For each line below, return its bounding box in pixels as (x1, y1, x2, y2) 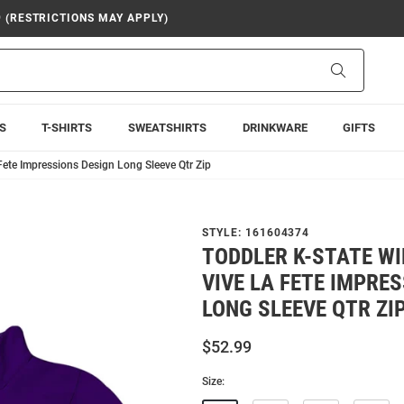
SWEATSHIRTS (127, 121, 207, 134)
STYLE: (202, 226, 245, 239)
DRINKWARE (242, 121, 308, 134)
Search (344, 62, 383, 77)
